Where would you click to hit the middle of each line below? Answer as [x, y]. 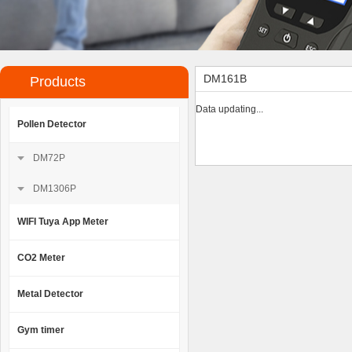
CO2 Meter [41, 258]
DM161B [225, 79]
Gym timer [41, 330]
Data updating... [229, 109]
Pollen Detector [52, 124]
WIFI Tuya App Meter [63, 222]
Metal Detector [50, 294]
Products [51, 82]
